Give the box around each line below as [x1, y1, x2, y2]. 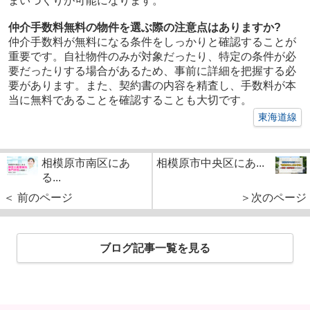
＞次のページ [240, 192, 307, 204]
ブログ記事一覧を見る [100, 242, 210, 255]
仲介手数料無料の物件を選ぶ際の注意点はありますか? [8, 21, 281, 34]
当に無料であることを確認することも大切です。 [8, 94, 252, 107]
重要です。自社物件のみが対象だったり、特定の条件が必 [8, 51, 296, 63]
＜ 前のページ [3, 192, 73, 204]
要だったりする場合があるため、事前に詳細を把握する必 [8, 65, 296, 77]
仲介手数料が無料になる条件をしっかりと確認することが [8, 36, 296, 48]
